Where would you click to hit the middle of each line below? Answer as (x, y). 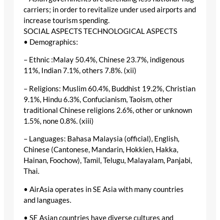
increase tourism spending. (67, 20)
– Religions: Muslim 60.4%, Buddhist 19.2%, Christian (110, 88)
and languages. (47, 200)
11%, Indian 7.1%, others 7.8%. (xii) (80, 71)
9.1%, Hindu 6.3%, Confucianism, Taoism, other (98, 99)
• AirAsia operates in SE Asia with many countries (104, 189)
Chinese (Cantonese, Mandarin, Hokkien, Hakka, (101, 150)
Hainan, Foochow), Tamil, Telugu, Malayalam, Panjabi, (108, 161)
